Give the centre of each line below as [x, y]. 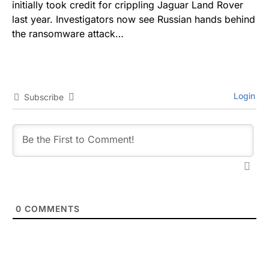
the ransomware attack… [68, 34]
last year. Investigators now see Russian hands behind [134, 19]
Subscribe [44, 97]
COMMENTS [51, 209]
